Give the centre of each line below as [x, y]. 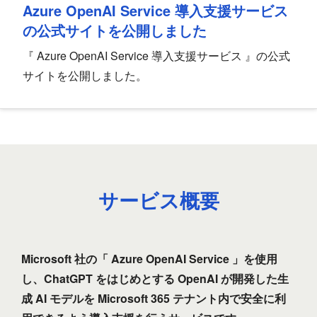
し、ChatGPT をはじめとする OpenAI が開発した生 [155, 279]
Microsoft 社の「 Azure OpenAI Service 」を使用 [149, 259]
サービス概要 [158, 200]
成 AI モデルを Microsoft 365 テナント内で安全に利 [154, 299]
